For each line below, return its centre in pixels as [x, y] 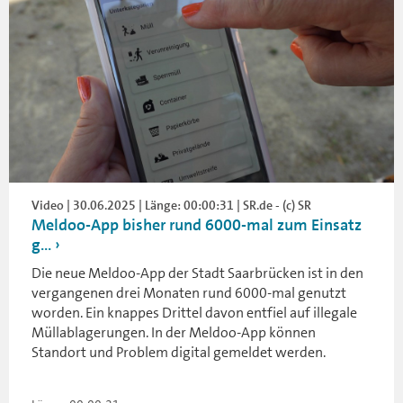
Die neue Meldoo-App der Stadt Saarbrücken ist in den [197, 273]
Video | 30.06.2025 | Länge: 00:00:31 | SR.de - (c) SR [171, 205]
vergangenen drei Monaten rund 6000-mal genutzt [189, 292]
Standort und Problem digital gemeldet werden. [179, 352]
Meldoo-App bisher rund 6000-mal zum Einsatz [197, 224]
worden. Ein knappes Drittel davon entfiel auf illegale [194, 312]
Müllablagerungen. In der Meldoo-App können [174, 332]
